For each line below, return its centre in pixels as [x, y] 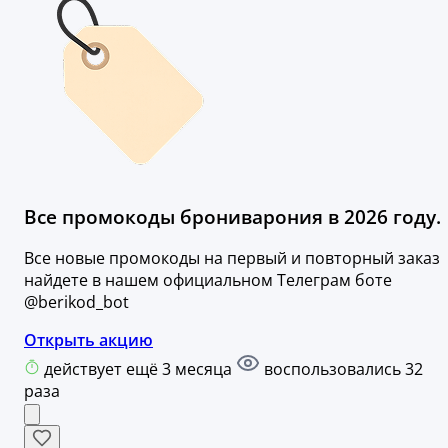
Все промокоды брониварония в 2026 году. [232, 216]
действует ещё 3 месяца [140, 368]
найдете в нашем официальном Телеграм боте [208, 279]
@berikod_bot [76, 301]
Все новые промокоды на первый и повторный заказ [232, 257]
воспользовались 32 [341, 368]
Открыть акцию [88, 339]
